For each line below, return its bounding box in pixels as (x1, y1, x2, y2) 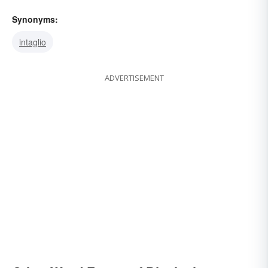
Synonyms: (12, 13, 58, 26)
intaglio (19, 36, 46, 48)
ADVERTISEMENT (104, 72, 164, 84)
